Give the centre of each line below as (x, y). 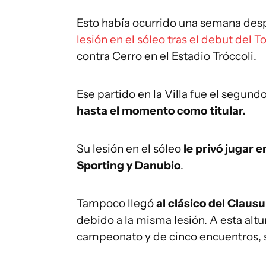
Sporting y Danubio (129, 165)
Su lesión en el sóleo (129, 149)
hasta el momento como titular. (161, 111)
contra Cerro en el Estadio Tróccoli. (167, 56)
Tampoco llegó (116, 203)
